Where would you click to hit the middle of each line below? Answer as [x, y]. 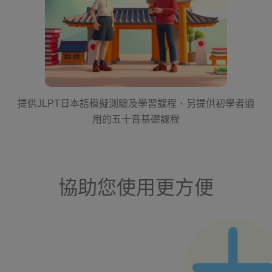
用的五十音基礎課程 [136, 119]
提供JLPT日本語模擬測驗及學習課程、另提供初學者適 [136, 104]
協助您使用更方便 [136, 188]
